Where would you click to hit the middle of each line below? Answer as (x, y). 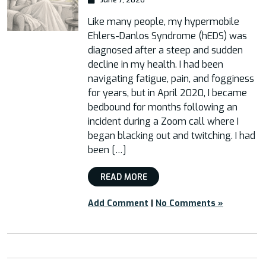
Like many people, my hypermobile (164, 22)
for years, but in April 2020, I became (167, 93)
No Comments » (189, 203)
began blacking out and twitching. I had (172, 136)
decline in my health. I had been (156, 64)
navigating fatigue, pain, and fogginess (171, 79)
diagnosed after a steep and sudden (165, 50)
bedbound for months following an (163, 107)
